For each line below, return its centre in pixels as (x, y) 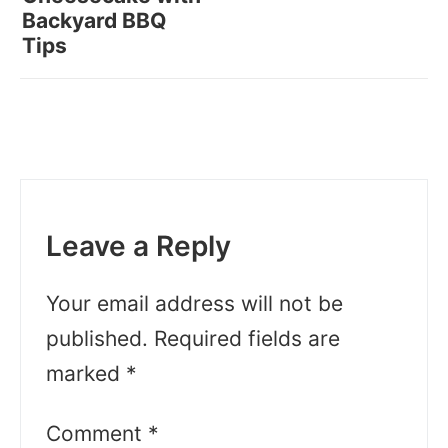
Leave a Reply (138, 245)
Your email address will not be (194, 303)
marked (86, 373)
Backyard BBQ (94, 20)
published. (97, 338)
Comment (97, 433)
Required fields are (247, 338)
